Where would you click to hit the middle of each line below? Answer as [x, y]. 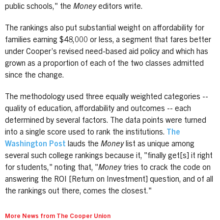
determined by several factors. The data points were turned [106, 121]
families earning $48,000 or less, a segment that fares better [108, 40]
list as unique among [159, 144]
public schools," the [39, 7]
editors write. [120, 7]
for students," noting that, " [52, 168]
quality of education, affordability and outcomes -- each [98, 109]
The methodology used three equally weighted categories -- [107, 97]
